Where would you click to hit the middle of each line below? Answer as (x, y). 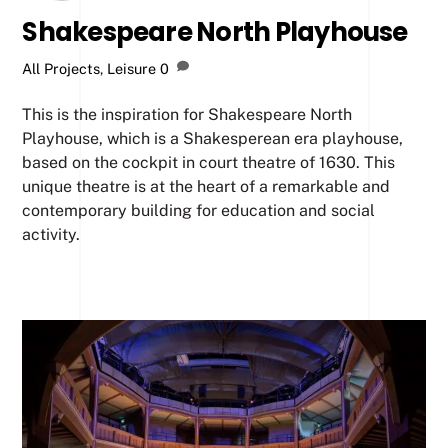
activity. (51, 234)
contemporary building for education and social (199, 210)
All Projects (61, 69)
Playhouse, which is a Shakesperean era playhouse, (213, 138)
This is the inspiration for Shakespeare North (187, 114)
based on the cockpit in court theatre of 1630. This (209, 162)
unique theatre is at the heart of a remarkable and (206, 186)
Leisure (132, 69)
